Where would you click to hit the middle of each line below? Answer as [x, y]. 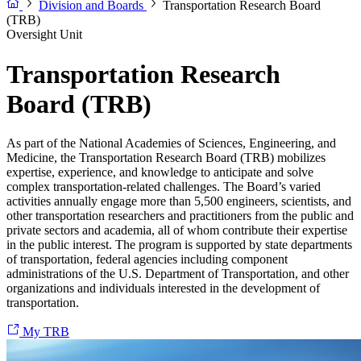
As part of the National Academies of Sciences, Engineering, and [171, 143]
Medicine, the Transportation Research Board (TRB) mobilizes [166, 158]
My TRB [46, 332]
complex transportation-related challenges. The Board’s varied [164, 187]
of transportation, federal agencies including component [147, 259]
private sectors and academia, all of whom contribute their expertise [177, 230]
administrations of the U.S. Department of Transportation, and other [178, 274]
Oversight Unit [44, 35]
